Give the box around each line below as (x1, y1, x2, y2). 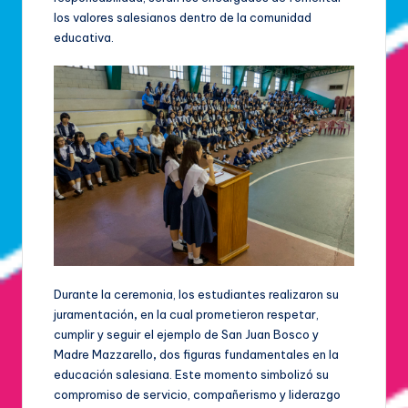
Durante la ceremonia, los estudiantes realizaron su (54, 286, 339, 301)
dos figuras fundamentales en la (157, 346, 339, 362)
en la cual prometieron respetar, (138, 306, 319, 321)
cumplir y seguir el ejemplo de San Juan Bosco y (54, 326, 319, 342)
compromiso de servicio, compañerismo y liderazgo (54, 386, 341, 402)
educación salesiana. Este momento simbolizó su (54, 366, 329, 382)
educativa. (54, 29, 114, 45)
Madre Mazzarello (54, 346, 153, 362)
